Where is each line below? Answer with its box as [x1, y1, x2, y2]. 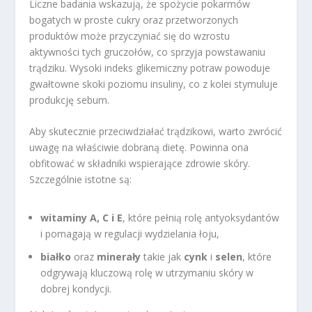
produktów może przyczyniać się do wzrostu [29, 29, 231, 42]
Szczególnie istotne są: [29, 172, 132, 186]
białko [40, 249, 72, 263]
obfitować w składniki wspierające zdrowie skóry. [29, 156, 251, 170]
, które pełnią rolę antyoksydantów [123, 211, 280, 225]
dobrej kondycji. [40, 281, 112, 295]
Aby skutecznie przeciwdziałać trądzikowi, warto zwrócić [29, 124, 283, 138]
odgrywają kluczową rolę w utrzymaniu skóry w [40, 265, 254, 279]
